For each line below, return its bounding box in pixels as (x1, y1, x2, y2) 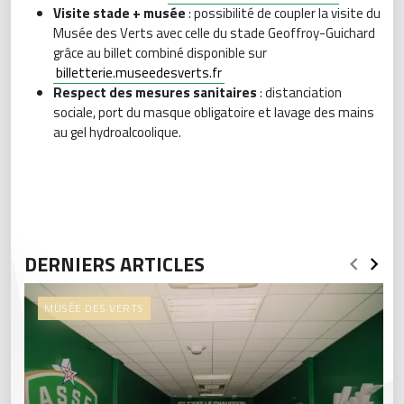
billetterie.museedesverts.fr (56, 62, 222, 83)
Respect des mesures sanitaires (53, 82, 260, 103)
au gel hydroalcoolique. (53, 122, 181, 142)
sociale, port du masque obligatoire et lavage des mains (53, 102, 374, 123)
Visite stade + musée (53, 3, 188, 23)
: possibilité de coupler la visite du (188, 3, 381, 23)
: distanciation (260, 82, 342, 103)
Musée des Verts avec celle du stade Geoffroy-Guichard (53, 23, 375, 43)
